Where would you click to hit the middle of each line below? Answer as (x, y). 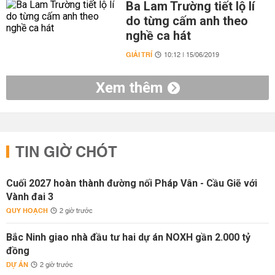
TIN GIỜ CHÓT (66, 153)
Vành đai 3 (30, 197)
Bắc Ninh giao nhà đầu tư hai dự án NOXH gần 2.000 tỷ (128, 237)
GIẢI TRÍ (139, 55)
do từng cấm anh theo (187, 21)
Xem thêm (129, 88)
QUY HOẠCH (27, 211)
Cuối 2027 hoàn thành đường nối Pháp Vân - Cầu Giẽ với (132, 183)
